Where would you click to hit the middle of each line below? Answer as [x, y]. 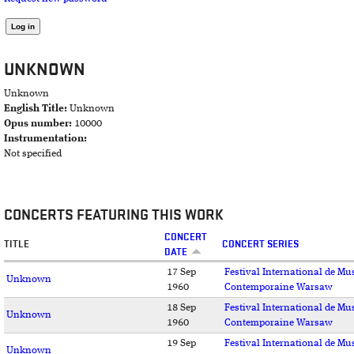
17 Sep [181, 273]
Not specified [33, 154]
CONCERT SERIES [260, 245]
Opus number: [39, 124]
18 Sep [181, 308]
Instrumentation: [47, 139]
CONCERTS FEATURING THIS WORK [114, 215]
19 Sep [181, 344]
